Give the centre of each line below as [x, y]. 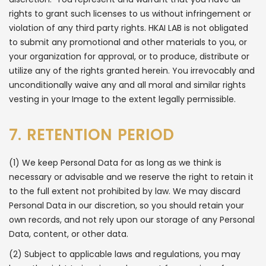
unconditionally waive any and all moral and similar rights [127, 85]
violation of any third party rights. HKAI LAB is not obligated [129, 28]
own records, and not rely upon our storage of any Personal [132, 220]
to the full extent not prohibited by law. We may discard [125, 191]
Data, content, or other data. [69, 234]
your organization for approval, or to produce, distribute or [129, 56]
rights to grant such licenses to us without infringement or [130, 14]
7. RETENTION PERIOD [91, 135]
